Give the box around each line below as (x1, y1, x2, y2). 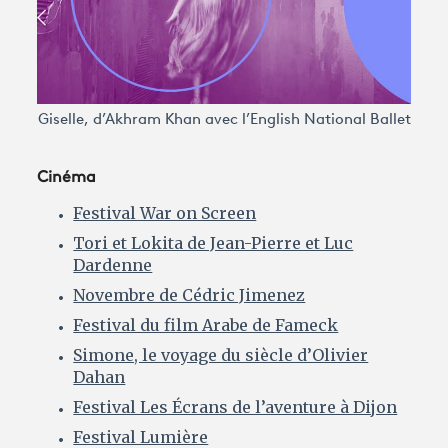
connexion (60, 94, 139, 117)
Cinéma (37, 170, 97, 187)
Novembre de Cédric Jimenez (73, 285, 306, 306)
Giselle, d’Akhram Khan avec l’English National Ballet (37, 113, 411, 129)
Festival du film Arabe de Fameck (73, 315, 339, 336)
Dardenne (73, 255, 153, 276)
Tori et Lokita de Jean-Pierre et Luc (73, 233, 354, 254)
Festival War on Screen (73, 203, 257, 224)
